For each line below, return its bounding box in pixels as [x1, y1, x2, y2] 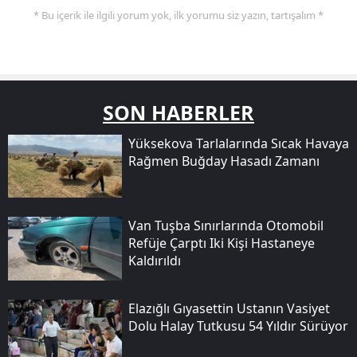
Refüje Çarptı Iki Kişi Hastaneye [127, 234, 315, 253]
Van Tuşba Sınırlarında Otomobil [127, 217, 324, 235]
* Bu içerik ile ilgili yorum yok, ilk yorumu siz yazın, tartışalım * [33, 7, 324, 22]
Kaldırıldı [127, 252, 181, 270]
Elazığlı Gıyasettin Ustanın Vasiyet [127, 299, 330, 317]
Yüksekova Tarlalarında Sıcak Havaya [127, 134, 349, 152]
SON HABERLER [103, 98, 254, 126]
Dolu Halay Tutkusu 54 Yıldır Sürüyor [127, 316, 348, 335]
